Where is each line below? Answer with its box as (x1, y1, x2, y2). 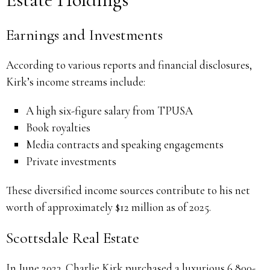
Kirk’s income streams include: (6, 74, 145, 89)
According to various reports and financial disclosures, (6, 57, 252, 72)
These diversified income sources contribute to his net (6, 183, 250, 197)
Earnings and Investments (6, 25, 163, 44)
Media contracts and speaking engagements (26, 137, 224, 151)
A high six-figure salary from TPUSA (26, 103, 193, 118)
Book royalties (26, 120, 91, 134)
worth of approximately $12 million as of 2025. (6, 199, 211, 214)
